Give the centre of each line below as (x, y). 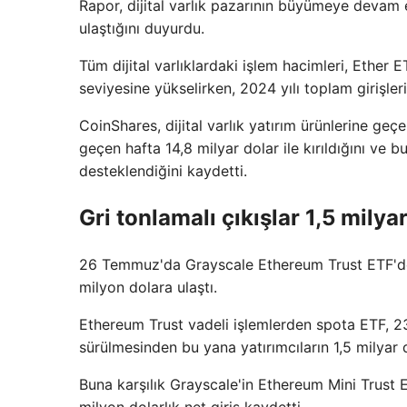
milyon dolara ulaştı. (148, 287)
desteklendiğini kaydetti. (163, 170)
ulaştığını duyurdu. (142, 28)
